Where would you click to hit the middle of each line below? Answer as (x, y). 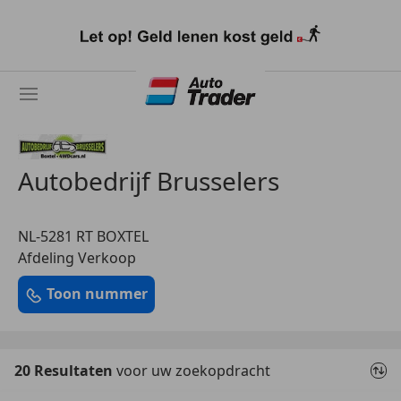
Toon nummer (97, 294)
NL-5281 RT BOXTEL (83, 236)
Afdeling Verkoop (77, 258)
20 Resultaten (65, 370)
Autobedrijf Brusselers (149, 181)
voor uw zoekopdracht (193, 370)
